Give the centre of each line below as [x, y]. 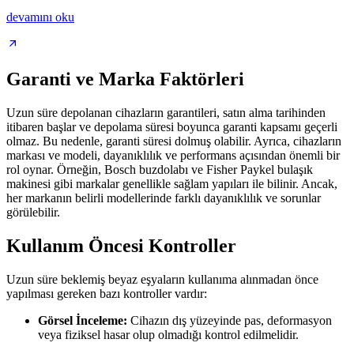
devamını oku [40, 17]
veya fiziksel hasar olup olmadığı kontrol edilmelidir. [168, 334]
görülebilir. [33, 212]
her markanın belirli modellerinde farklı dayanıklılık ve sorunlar [164, 198]
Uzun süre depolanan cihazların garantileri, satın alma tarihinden [166, 113]
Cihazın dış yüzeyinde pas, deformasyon [230, 320]
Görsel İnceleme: [83, 320]
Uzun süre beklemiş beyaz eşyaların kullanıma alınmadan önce [162, 279]
